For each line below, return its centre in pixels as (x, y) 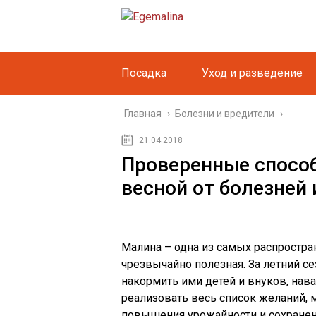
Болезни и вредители (225, 114)
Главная (143, 114)
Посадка (144, 73)
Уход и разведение (252, 73)
